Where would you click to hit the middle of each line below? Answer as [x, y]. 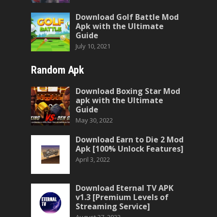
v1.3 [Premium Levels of [122, 197]
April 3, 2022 [93, 159]
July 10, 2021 [93, 46]
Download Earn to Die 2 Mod [130, 139]
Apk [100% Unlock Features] [130, 149]
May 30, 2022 [94, 120]
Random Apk [57, 70]
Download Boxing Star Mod [128, 91]
